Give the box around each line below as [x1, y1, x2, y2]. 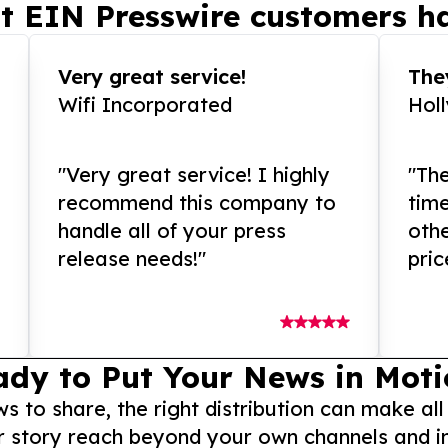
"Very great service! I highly [58, 162, 331, 188]
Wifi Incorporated [58, 92, 233, 118]
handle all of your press [58, 218, 287, 244]
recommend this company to [58, 190, 337, 216]
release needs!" [58, 246, 207, 272]
